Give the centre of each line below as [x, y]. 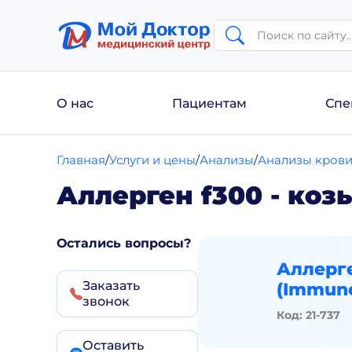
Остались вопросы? [124, 243]
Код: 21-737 [308, 315]
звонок [106, 301]
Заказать [111, 286]
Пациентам [209, 103]
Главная [81, 160]
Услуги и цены [153, 160]
